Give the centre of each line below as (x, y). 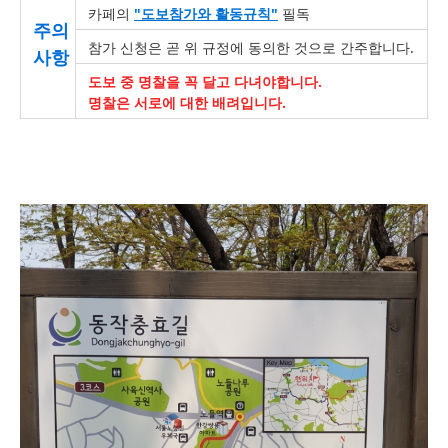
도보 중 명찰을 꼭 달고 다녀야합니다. (205, 81)
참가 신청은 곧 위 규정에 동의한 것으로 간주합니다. (251, 47)
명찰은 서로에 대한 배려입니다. (187, 102)
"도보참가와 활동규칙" (206, 13)
